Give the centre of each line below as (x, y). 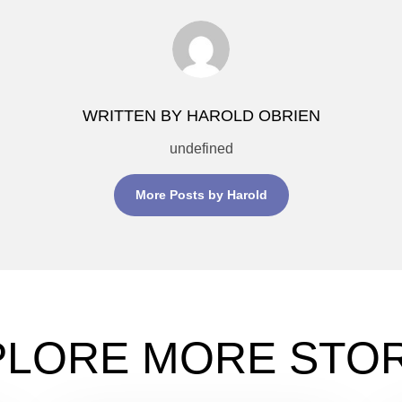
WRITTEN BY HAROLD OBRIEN (201, 116)
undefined (201, 149)
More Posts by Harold (201, 195)
